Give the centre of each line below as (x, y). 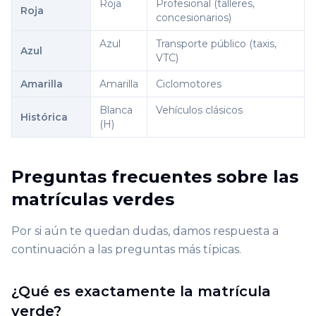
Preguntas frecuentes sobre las (155, 177)
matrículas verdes (93, 200)
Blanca (116, 110)
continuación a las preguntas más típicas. (126, 250)
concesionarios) (194, 18)
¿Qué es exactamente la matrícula (141, 292)
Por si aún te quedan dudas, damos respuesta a (145, 231)
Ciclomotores (189, 84)
